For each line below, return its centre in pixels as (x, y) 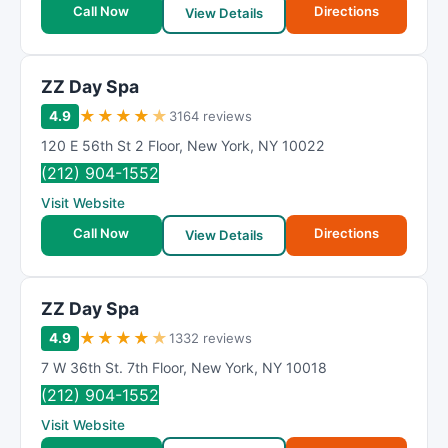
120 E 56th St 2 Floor (110, 145)
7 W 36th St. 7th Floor (112, 367)
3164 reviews (210, 116)
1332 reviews (210, 338)
